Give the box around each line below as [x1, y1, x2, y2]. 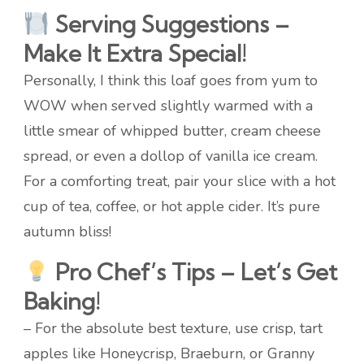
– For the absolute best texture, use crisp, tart [24, 318, 323, 339]
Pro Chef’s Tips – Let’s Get [49, 258, 337, 287]
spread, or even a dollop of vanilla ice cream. [24, 146, 318, 167]
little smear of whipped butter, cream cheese [24, 121, 321, 141]
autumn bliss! [24, 222, 111, 242]
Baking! [24, 287, 100, 316]
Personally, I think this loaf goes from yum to [24, 71, 318, 91]
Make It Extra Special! [24, 39, 246, 68]
